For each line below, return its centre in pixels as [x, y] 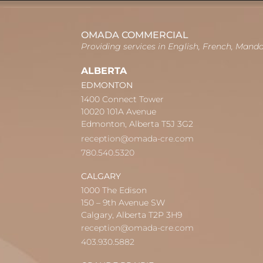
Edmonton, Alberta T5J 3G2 [137, 124]
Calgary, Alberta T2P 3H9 [131, 215]
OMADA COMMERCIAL [134, 35]
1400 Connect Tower [122, 100]
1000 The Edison [114, 190]
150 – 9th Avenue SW [123, 202]
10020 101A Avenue [118, 112]
